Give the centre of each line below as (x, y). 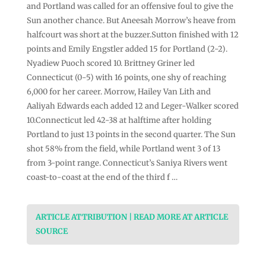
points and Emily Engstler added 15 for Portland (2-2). (127, 49)
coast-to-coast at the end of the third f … (102, 177)
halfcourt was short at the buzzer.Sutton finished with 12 (132, 34)
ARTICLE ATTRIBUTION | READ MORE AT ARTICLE (132, 217)
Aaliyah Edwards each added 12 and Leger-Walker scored (132, 106)
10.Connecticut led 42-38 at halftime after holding (119, 120)
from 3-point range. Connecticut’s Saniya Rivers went (127, 163)
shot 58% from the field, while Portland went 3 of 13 (123, 148)
